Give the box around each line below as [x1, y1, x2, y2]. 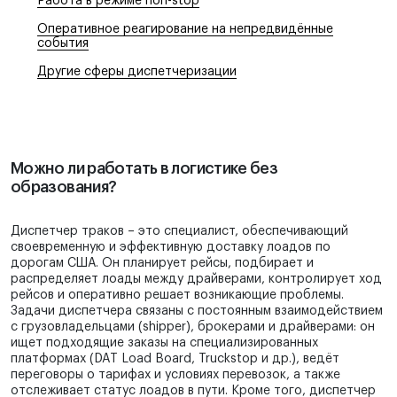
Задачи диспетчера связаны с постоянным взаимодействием [11, 305, 383, 318]
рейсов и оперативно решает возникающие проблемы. [11, 289, 344, 302]
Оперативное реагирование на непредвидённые [37, 23, 333, 36]
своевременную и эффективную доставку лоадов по [11, 241, 331, 254]
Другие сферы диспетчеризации [37, 66, 237, 79]
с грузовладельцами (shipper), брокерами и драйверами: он [11, 321, 375, 334]
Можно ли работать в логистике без [11, 160, 278, 177]
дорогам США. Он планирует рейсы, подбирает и [11, 257, 314, 270]
